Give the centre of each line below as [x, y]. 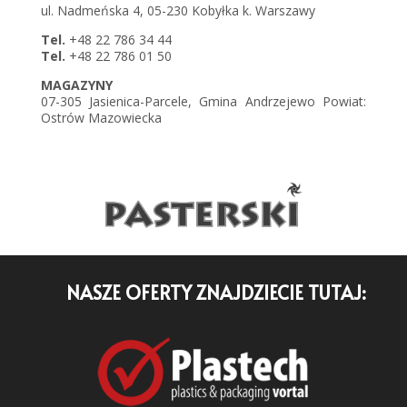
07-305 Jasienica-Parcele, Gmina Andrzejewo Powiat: [203, 101]
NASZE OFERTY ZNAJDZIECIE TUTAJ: [217, 293]
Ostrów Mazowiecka [101, 117]
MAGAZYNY [76, 84]
